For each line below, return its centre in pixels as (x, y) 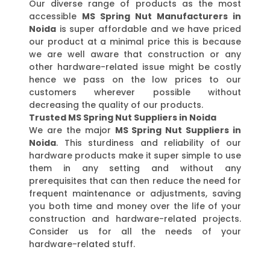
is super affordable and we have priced (149, 29)
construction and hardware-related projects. (135, 218)
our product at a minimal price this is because (135, 41)
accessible (55, 16)
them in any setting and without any (135, 168)
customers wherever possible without (135, 92)
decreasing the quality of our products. (116, 105)
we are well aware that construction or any (135, 54)
